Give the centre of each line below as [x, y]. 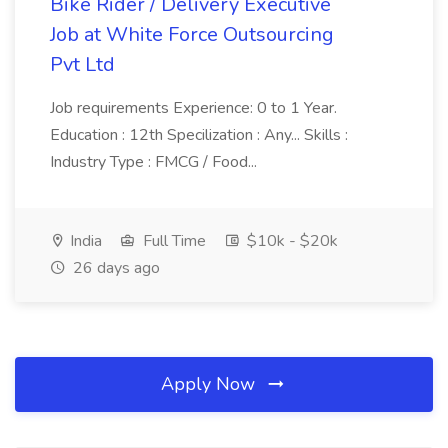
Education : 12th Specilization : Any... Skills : [199, 135]
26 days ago [114, 268]
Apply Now [210, 384]
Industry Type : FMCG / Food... [153, 162]
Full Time [172, 241]
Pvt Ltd [82, 64]
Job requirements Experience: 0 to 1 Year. [193, 108]
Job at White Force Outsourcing [192, 34]
